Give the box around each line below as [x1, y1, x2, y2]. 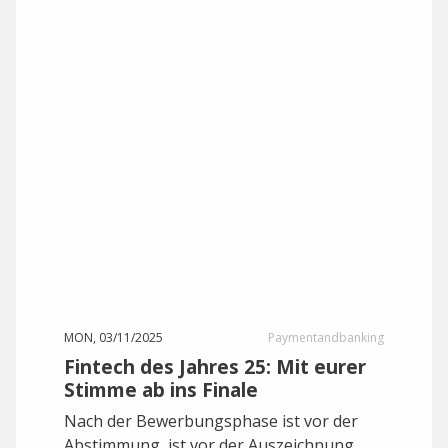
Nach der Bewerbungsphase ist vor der [64, 410, 358, 432]
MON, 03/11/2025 [64, 329, 163, 346]
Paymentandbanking [268, 329, 384, 346]
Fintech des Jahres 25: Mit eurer [64, 353, 366, 380]
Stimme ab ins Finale [64, 376, 258, 403]
